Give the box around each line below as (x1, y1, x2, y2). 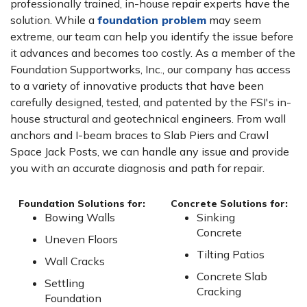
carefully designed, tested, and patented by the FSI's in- (10, 95, 291, 110)
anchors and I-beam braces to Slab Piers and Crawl (10, 128, 269, 143)
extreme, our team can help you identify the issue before (10, 29, 293, 44)
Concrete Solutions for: (171, 197, 288, 210)
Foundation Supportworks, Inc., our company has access (10, 62, 291, 77)
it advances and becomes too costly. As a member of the (10, 46, 295, 60)
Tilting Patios (196, 247, 265, 262)
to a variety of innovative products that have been (10, 79, 264, 93)
